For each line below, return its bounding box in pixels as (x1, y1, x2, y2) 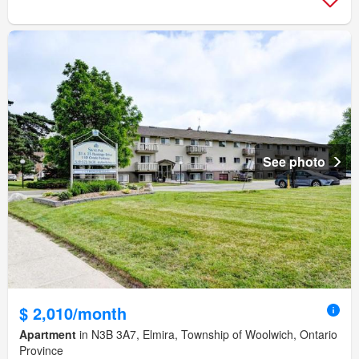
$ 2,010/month (19, 301, 127, 325)
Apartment (19, 325, 76, 342)
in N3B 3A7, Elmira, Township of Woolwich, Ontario (76, 325, 337, 342)
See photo (263, 151, 325, 171)
